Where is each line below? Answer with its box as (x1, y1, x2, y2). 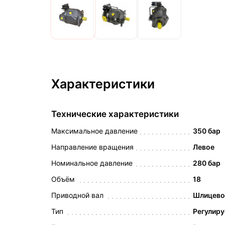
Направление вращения (51, 142, 134, 151)
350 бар (193, 126, 221, 135)
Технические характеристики (51, 108, 179, 119)
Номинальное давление (51, 158, 133, 167)
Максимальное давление (51, 126, 138, 135)
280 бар (193, 158, 221, 167)
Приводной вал (51, 190, 103, 199)
